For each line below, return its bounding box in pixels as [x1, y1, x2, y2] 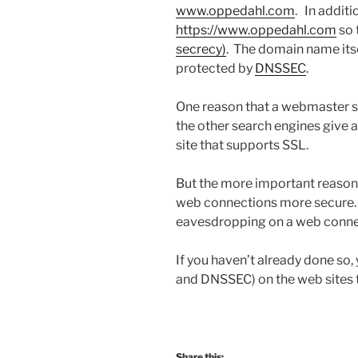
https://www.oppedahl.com [176, 22, 336, 38]
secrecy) [176, 42, 226, 58]
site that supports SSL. [176, 137, 308, 153]
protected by [176, 61, 255, 77]
